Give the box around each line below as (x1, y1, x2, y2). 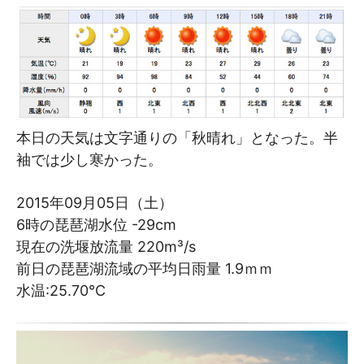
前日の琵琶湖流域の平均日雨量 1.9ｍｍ (16, 259, 273, 277)
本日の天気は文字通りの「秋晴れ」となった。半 (16, 128, 338, 146)
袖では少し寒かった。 (16, 150, 162, 168)
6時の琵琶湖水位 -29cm (16, 215, 176, 233)
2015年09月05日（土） (16, 193, 173, 211)
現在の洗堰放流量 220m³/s (16, 237, 196, 255)
